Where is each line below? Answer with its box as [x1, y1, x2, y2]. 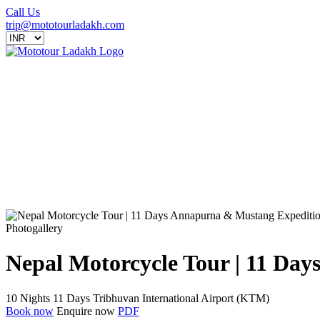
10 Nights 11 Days [6, 291, 90, 304]
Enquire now [56, 304, 118, 317]
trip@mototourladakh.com [6, 19, 124, 31]
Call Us [6, 6, 40, 18]
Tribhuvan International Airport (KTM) [93, 291, 269, 304]
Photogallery [6, 222, 63, 234]
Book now [6, 304, 54, 317]
